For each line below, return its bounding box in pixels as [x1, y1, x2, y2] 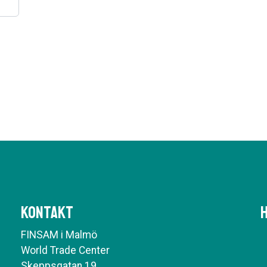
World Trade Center [20, 244, 110, 256]
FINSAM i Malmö [20, 229, 97, 241]
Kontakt [20, 202, 73, 223]
